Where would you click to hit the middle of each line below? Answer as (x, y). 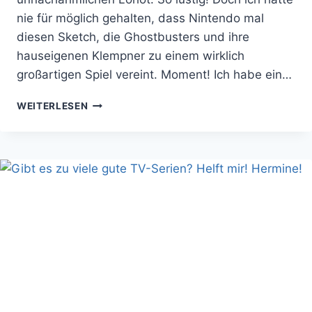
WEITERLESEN (53, 106)
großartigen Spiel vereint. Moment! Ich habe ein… (154, 74)
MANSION (112, 146)
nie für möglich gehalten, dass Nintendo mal (140, 18)
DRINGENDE (117, 102)
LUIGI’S (106, 131)
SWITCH (108, 204)
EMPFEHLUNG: (124, 117)
